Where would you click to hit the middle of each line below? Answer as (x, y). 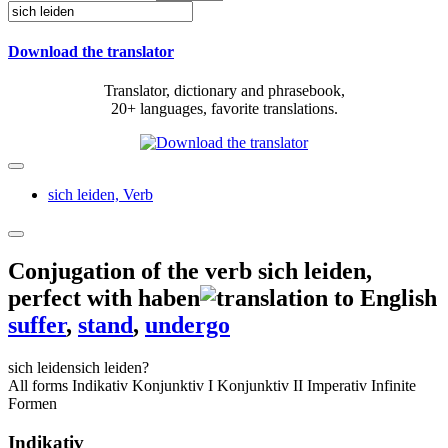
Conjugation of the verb (133, 271)
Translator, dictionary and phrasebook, (224, 91)
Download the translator (91, 52)
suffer (37, 325)
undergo (187, 325)
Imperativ (337, 386)
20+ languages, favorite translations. (224, 109)
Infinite (393, 386)
